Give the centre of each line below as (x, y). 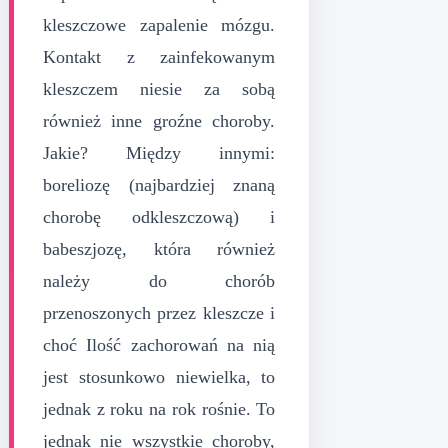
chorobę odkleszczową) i (159, 216)
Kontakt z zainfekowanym (159, 56)
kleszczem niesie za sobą (159, 88)
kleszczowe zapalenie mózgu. (159, 24)
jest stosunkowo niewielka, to (159, 376)
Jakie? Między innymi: (159, 152)
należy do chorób (159, 280)
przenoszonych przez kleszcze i (159, 312)
